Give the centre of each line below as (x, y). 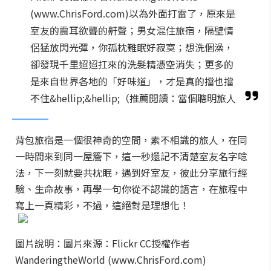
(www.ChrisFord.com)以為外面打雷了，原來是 (133, 13)
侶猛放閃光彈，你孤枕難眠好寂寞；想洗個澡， (132, 47)
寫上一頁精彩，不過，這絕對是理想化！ (102, 205)
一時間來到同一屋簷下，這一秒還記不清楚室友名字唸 (131, 156)
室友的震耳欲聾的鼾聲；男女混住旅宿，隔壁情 (132, 30)
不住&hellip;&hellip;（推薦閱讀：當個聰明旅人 (133, 98)
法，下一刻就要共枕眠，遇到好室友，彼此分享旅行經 (131, 172)
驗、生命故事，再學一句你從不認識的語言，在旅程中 (131, 189)
